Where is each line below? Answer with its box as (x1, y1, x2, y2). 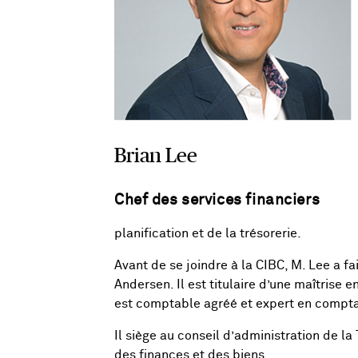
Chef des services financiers (114, 193, 320, 209)
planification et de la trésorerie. (114, 227, 301, 241)
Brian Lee (114, 145, 197, 166)
